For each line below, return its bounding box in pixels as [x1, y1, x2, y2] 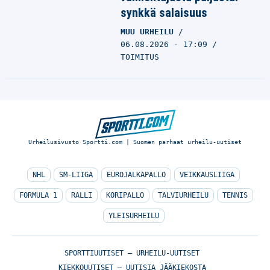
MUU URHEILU [121, 27, 178, 36]
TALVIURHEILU [158, 191, 209, 199]
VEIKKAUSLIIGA [180, 171, 234, 179]
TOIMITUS [121, 52, 159, 61]
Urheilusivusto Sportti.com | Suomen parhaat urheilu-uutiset [28, 139, 242, 145]
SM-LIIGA [59, 171, 93, 179]
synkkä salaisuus [121, 5, 207, 20]
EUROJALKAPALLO [107, 171, 166, 179]
